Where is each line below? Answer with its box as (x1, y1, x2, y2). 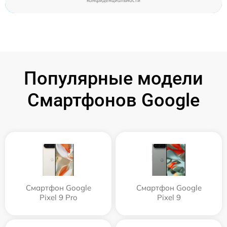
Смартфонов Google (27, 90, 200, 111)
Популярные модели (24, 68, 203, 90)
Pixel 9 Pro (39, 193, 78, 203)
